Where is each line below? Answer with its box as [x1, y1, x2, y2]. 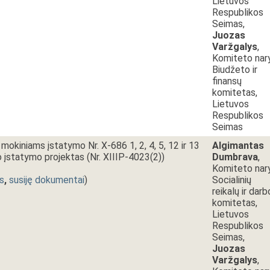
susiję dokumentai [9, 174, 84, 186]
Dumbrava [212, 151, 258, 163]
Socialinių [212, 174, 251, 186]
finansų [212, 75, 242, 87]
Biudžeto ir [212, 64, 257, 75]
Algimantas [212, 140, 264, 151]
